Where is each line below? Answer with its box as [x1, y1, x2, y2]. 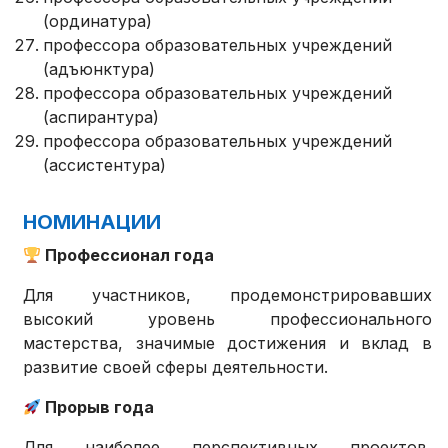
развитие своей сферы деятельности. [23, 357, 329, 378]
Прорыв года [41, 397, 155, 418]
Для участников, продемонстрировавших [23, 285, 432, 306]
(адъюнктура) [43, 59, 156, 80]
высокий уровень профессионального [23, 309, 432, 330]
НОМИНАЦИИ [23, 210, 162, 235]
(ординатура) [43, 11, 153, 32]
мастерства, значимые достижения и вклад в [23, 333, 432, 354]
